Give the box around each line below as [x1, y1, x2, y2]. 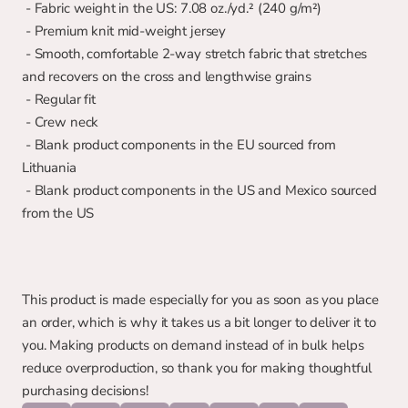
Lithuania [22, 158, 76, 177]
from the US [22, 204, 95, 222]
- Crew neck [25, 113, 99, 131]
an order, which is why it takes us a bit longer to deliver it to [22, 313, 376, 331]
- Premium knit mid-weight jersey [25, 22, 227, 40]
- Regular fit [25, 90, 96, 108]
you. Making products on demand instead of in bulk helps [22, 336, 364, 354]
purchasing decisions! [22, 382, 148, 400]
